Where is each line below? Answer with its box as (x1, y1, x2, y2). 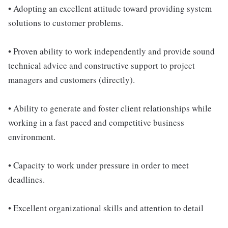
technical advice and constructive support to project (8, 60, 195, 71)
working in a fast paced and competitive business (8, 117, 184, 128)
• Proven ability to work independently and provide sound (8, 45, 215, 57)
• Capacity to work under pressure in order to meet (8, 159, 189, 171)
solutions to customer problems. (8, 17, 123, 28)
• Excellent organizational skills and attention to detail (8, 202, 204, 214)
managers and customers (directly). (8, 74, 135, 85)
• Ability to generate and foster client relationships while (8, 102, 212, 114)
